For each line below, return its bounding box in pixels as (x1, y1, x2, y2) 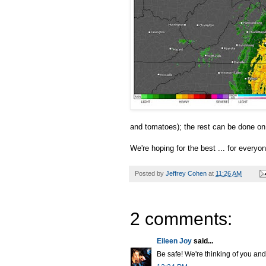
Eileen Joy (157, 236, 192, 245)
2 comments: (130, 208, 232, 229)
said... (192, 236, 213, 245)
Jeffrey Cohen (166, 169, 207, 177)
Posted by (135, 169, 166, 177)
